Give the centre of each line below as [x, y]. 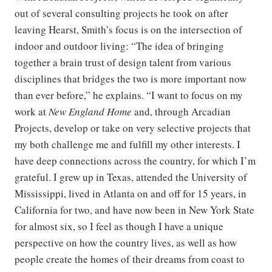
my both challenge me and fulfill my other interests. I [127, 144]
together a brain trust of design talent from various [123, 62]
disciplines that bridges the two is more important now [131, 79]
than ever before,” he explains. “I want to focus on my [129, 95]
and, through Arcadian [181, 111]
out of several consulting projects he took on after [121, 13]
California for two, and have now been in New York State [134, 210]
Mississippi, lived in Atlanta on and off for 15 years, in [131, 193]
